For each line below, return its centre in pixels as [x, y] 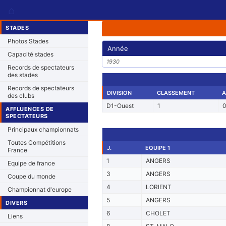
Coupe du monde [32, 176]
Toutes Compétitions [37, 143]
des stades [23, 75]
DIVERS [16, 203]
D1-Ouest [120, 106]
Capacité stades [31, 54]
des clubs [21, 96]
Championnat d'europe [40, 189]
